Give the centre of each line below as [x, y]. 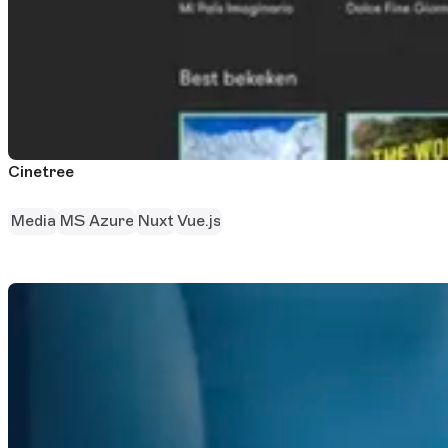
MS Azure [96, 221]
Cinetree [41, 171]
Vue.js [198, 221]
